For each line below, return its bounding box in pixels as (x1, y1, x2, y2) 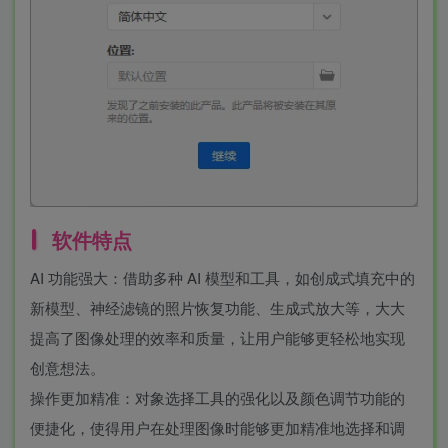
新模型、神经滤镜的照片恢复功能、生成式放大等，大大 (30, 296, 405, 318)
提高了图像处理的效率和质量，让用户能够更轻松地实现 (30, 326, 405, 348)
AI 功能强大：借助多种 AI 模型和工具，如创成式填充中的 (30, 266, 415, 288)
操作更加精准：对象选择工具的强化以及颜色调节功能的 (30, 386, 405, 408)
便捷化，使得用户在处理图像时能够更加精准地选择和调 (30, 416, 405, 438)
